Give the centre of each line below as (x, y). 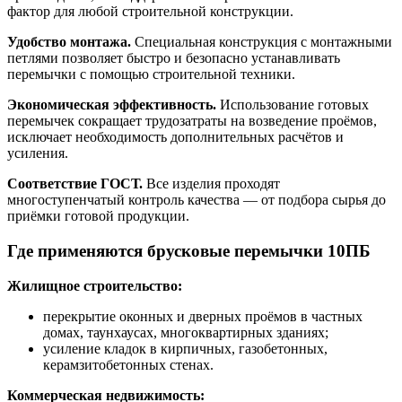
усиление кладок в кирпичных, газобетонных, (185, 348)
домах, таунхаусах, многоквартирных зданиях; (186, 332)
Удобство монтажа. (69, 42)
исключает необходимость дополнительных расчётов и (175, 137)
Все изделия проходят (211, 184)
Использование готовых (293, 105)
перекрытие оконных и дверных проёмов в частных (203, 316)
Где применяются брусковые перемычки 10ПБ (189, 250)
